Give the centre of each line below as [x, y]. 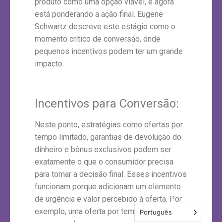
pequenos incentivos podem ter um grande [109, 51]
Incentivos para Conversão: [107, 103]
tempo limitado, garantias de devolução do [108, 137]
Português [156, 212]
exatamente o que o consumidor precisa [104, 162]
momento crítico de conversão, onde [98, 39]
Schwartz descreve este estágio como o [105, 26]
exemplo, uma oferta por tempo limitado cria [111, 211]
